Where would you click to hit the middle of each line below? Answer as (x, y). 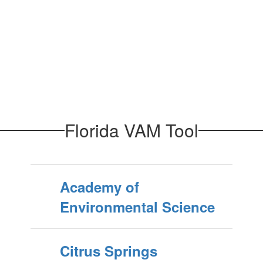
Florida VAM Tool (131, 130)
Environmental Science (137, 207)
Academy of (99, 187)
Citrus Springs (108, 251)
